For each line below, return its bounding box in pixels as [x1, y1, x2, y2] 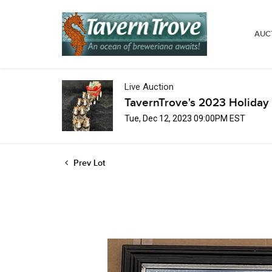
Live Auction [124, 81, 174, 92]
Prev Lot [71, 157, 105, 168]
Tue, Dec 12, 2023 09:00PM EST [124, 113, 245, 123]
